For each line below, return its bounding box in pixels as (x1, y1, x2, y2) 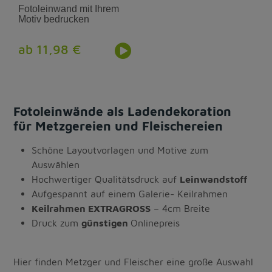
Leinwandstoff (180, 174, 248, 185)
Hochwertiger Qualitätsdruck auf (32, 174, 180, 185)
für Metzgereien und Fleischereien (13, 118, 223, 134)
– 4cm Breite (151, 203, 211, 214)
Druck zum (32, 217, 82, 229)
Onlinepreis (131, 217, 180, 229)
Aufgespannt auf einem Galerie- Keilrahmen (32, 188, 228, 200)
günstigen (81, 217, 131, 229)
